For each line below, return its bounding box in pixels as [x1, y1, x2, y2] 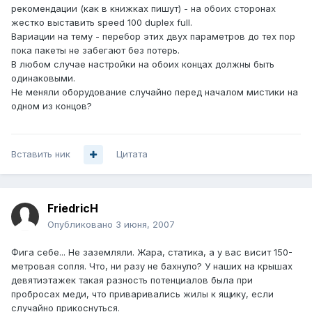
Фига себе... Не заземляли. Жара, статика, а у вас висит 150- [11, 247, 292, 258]
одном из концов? [11, 100, 92, 112]
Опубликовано [47, 219, 116, 231]
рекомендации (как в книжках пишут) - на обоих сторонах [11, 3, 276, 15]
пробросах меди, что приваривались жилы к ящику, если [11, 288, 274, 300]
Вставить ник [11, 148, 70, 160]
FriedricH [47, 201, 98, 216]
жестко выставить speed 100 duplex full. [11, 17, 192, 29]
